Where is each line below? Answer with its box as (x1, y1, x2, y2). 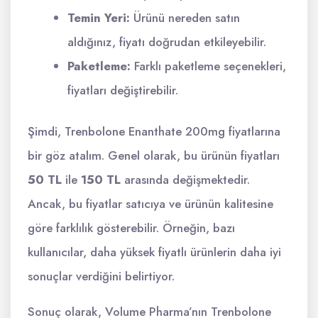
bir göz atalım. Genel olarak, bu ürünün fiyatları (28, 147, 280, 164)
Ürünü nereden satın (130, 9, 240, 26)
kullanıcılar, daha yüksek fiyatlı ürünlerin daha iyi (28, 243, 281, 261)
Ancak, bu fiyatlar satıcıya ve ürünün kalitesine (28, 195, 273, 212)
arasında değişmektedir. (121, 171, 250, 188)
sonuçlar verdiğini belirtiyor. (28, 268, 175, 285)
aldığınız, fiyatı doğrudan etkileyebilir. (67, 33, 266, 50)
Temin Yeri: (67, 9, 130, 26)
